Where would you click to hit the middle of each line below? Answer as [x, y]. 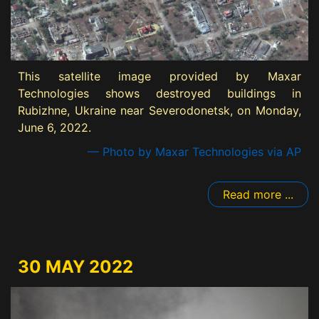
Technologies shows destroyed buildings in [159, 93]
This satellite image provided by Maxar [159, 76]
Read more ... [258, 194]
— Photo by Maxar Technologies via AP [194, 151]
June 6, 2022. [54, 127]
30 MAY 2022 [75, 266]
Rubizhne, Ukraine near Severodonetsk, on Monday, [159, 110]
